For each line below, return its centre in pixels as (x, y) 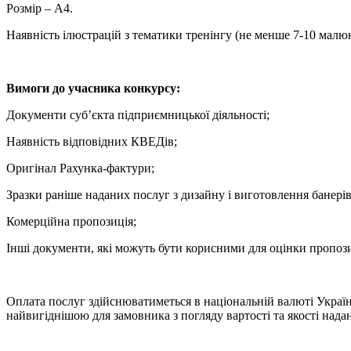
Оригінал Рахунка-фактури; (80, 168)
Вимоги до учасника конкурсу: (93, 88)
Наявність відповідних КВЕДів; (92, 141)
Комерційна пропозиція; (71, 221)
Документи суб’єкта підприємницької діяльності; (138, 114)
